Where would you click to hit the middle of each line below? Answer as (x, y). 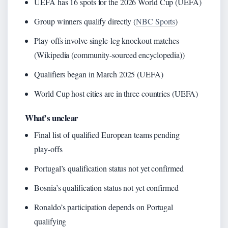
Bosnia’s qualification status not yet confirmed (106, 187)
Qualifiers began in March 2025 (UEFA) (99, 74)
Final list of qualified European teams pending (107, 134)
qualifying (50, 221)
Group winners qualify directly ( (85, 21)
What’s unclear (52, 118)
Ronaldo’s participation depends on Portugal (104, 207)
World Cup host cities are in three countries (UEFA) (116, 93)
